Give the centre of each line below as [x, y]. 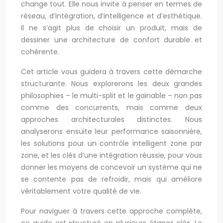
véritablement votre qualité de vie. [81, 191]
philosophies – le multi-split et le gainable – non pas [111, 96]
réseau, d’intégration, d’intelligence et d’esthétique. [111, 16]
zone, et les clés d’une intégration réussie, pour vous [111, 155]
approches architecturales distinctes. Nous [111, 119]
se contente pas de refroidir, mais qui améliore [111, 179]
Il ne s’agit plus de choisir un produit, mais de [111, 28]
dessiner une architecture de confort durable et [111, 40]
